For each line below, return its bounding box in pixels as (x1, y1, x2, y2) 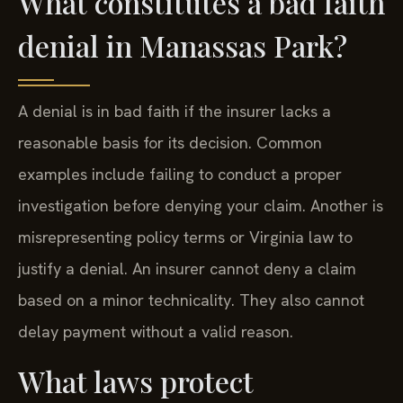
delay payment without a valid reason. (18, 320, 293, 342)
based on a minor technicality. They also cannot (18, 289, 364, 310)
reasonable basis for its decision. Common (18, 131, 322, 153)
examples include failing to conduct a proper (18, 163, 342, 184)
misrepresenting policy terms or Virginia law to (18, 226, 353, 247)
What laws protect (18, 362, 254, 401)
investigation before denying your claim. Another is (18, 194, 383, 216)
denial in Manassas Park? (18, 25, 347, 65)
